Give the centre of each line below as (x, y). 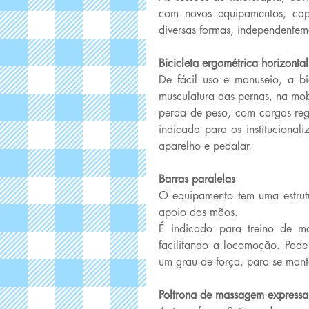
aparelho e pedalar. (207, 146)
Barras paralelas (199, 179)
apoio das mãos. (200, 212)
